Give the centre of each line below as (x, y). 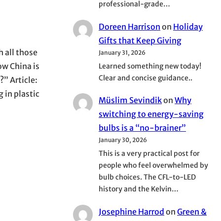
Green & (192, 211)
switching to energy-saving (151, 114)
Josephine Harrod (131, 211)
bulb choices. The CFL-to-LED (147, 177)
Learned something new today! (150, 66)
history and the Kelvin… (139, 189)
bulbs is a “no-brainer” (142, 128)
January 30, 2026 (123, 140)
